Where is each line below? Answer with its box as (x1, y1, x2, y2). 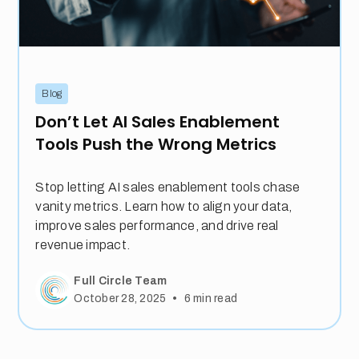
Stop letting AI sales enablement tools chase (35, 180, 301, 195)
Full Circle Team (74, 274, 167, 287)
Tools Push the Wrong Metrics (35, 133, 277, 156)
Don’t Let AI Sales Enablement (35, 111, 280, 134)
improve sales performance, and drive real (35, 219, 279, 233)
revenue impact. (35, 238, 131, 252)
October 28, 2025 (74, 292, 167, 305)
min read (190, 292, 238, 305)
